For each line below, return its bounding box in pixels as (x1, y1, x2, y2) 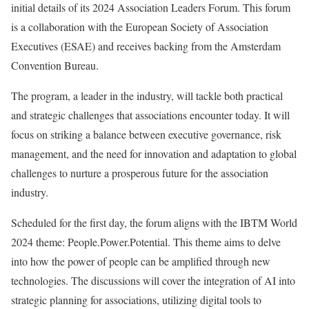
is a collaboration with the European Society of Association (11, 19, 268, 34)
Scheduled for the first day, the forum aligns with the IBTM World (11, 215, 297, 230)
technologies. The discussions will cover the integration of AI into (11, 272, 295, 288)
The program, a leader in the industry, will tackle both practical (11, 88, 283, 103)
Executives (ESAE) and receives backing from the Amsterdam (11, 38, 281, 53)
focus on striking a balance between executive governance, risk (11, 126, 281, 141)
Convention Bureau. (11, 57, 99, 72)
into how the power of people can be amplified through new (11, 253, 270, 268)
